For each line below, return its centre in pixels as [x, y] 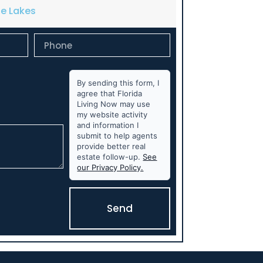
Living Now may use [114, 104]
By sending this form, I [118, 83]
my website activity [112, 115]
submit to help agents [117, 136]
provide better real [112, 146]
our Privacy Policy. [110, 168]
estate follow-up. [110, 157]
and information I [108, 125]
